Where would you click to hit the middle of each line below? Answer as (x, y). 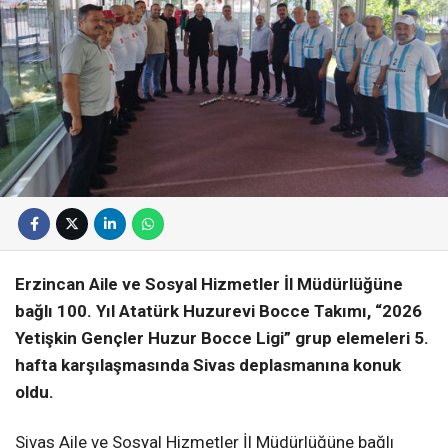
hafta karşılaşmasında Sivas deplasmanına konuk (208, 365)
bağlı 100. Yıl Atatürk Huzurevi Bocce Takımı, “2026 (218, 311)
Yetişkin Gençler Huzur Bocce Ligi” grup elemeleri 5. (222, 338)
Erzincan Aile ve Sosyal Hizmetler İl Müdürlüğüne (209, 284)
